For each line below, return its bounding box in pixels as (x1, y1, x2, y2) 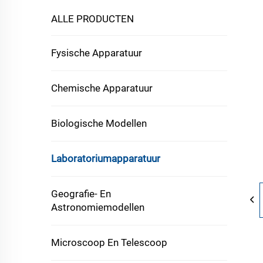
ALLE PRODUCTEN (51, 13, 134, 25)
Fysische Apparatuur (51, 47, 142, 59)
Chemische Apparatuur (51, 82, 153, 94)
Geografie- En (51, 188, 111, 200)
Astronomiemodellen (51, 201, 144, 213)
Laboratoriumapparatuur (51, 153, 160, 164)
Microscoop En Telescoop (51, 237, 167, 248)
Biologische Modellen (51, 117, 147, 129)
